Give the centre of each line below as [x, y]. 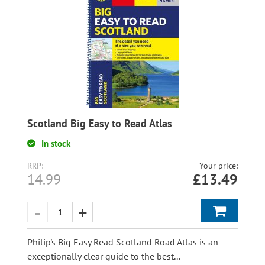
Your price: [219, 166]
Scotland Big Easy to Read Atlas [100, 123]
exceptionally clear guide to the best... [104, 256]
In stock [56, 143]
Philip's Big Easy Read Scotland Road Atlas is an [123, 242]
